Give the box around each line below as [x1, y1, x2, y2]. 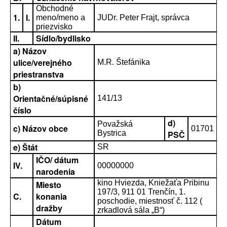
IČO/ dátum [36, 154, 79, 166]
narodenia [36, 166, 75, 177]
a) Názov [13, 45, 47, 57]
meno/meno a [36, 13, 85, 22]
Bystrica [97, 129, 126, 137]
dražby [36, 202, 62, 214]
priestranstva [13, 68, 64, 80]
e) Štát [13, 141, 37, 153]
